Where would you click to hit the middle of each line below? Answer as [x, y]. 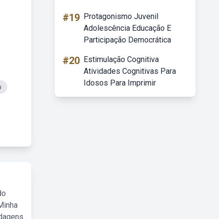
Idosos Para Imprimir [120, 83]
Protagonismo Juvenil [121, 16]
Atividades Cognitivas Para [130, 71]
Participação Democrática [127, 40]
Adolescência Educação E [127, 28]
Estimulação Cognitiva [121, 59]
